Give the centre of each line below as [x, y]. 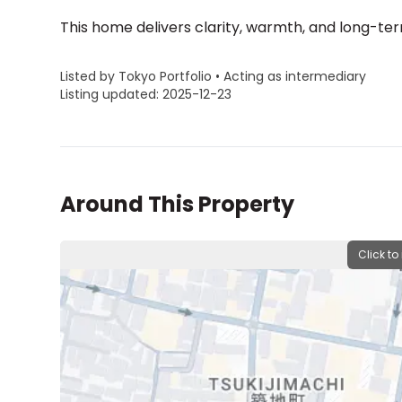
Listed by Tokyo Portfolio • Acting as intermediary [214, 76]
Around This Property [178, 204]
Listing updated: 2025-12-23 [146, 94]
